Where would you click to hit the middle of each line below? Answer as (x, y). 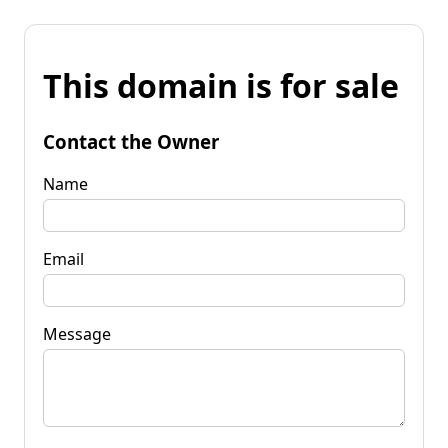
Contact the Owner (131, 141)
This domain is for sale (221, 86)
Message (77, 333)
